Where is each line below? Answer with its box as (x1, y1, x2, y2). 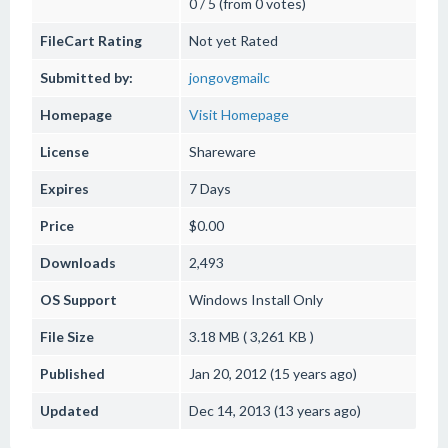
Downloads (40, 254, 116, 271)
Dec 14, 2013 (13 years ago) (189, 402, 361, 419)
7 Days (189, 180, 231, 197)
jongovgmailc (189, 69, 270, 86)
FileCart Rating (40, 32, 142, 49)
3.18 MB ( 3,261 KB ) (189, 328, 314, 345)
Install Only (248, 291, 323, 308)
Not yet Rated (189, 32, 278, 49)
